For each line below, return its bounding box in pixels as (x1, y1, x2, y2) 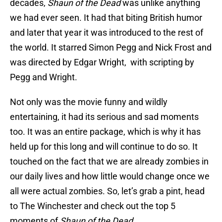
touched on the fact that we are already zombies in (10, 156, 209, 167)
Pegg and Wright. (10, 72, 77, 83)
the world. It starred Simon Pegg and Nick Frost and (10, 42, 212, 53)
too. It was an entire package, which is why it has (10, 126, 201, 137)
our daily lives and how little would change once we (10, 171, 210, 182)
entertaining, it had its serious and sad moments (10, 111, 199, 122)
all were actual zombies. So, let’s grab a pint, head (10, 186, 205, 197)
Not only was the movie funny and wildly (10, 97, 167, 108)
